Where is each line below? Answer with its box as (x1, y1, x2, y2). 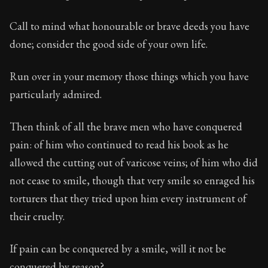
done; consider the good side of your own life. (10, 37, 208, 51)
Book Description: (9, 49, 95, 65)
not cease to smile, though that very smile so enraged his (10, 173, 255, 187)
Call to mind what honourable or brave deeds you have (10, 19, 249, 33)
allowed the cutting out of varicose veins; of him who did (10, 156, 258, 169)
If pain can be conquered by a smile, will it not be (10, 242, 226, 255)
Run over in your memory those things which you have (10, 69, 249, 83)
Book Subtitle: (9, 24, 75, 40)
